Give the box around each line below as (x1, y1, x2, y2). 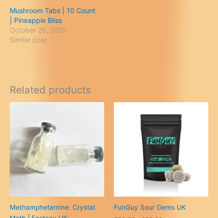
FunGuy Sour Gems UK (114, 203, 186, 212)
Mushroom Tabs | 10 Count (10, 6, 95, 15)
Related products (10, 83, 91, 96)
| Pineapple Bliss (10, 16, 62, 24)
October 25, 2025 (10, 25, 67, 34)
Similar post (10, 35, 47, 44)
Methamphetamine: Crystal (10, 203, 95, 212)
